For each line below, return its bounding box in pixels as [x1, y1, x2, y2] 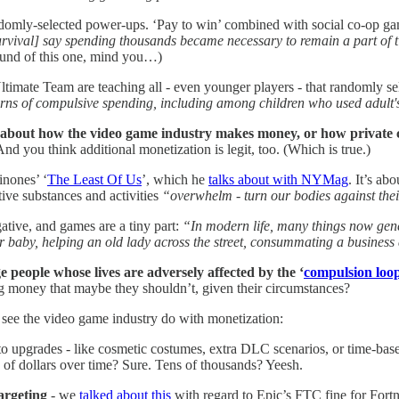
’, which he [142, 171, 208, 187]
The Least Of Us [47, 171, 142, 187]
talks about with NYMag [208, 171, 348, 187]
